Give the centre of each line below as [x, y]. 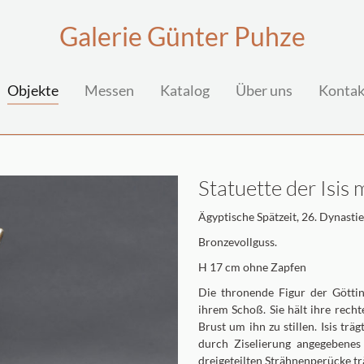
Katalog [184, 90]
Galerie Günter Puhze [182, 36]
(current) [85, 89]
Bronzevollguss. [238, 242]
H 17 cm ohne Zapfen [252, 267]
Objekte [32, 90]
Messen [109, 90]
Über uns [264, 90]
